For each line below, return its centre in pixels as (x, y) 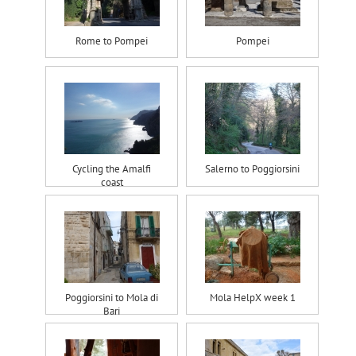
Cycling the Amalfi (112, 169)
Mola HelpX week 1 (252, 297)
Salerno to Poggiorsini (252, 169)
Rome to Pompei (112, 41)
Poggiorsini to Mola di (112, 297)
